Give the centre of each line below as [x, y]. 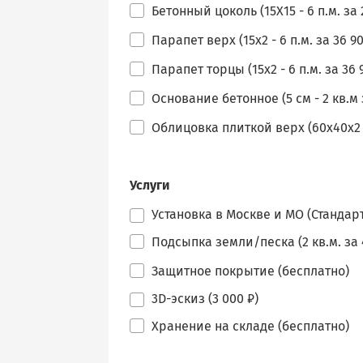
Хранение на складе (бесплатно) [250, 326]
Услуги [149, 185]
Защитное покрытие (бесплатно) [250, 271]
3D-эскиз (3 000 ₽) [205, 299]
